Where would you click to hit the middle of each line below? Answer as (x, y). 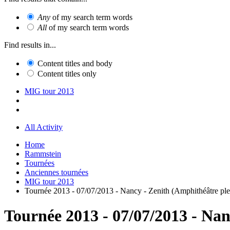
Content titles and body (75, 63)
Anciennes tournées (56, 172)
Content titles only (67, 73)
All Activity (44, 127)
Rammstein (43, 154)
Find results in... (30, 45)
